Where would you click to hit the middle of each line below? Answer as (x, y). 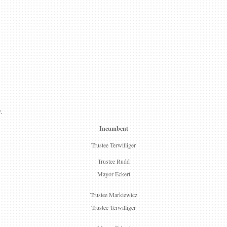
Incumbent (113, 128)
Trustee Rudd (113, 161)
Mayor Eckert (113, 174)
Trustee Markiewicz (113, 195)
